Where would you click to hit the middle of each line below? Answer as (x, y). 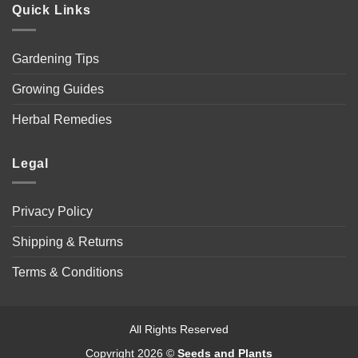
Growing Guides (58, 89)
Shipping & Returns (68, 242)
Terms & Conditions (68, 272)
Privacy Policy (52, 212)
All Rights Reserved (179, 329)
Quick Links (52, 10)
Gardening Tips (56, 58)
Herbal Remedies (62, 119)
